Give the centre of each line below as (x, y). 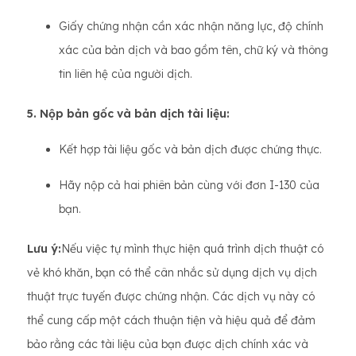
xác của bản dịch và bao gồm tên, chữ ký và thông (193, 50)
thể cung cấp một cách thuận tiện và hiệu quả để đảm (171, 321)
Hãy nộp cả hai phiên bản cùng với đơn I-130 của (189, 186)
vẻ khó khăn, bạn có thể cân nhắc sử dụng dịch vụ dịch (172, 273)
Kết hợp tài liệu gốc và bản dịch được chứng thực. (190, 150)
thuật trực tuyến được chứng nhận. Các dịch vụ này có (171, 297)
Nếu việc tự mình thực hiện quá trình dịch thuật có (192, 249)
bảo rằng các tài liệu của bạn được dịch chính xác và (168, 344)
